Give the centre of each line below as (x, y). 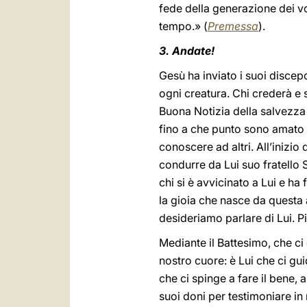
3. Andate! (187, 51)
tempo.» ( (183, 26)
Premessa (233, 26)
